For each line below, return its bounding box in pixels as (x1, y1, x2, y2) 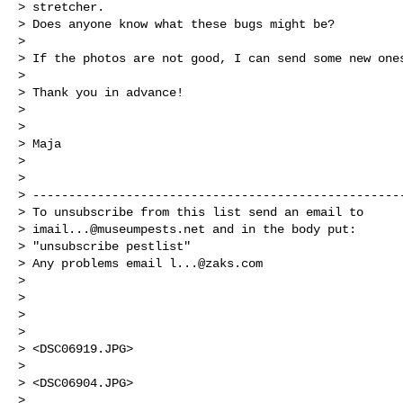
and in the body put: (205, 221, 356, 237)
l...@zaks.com (169, 255, 263, 271)
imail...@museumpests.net (32, 221, 205, 237)
